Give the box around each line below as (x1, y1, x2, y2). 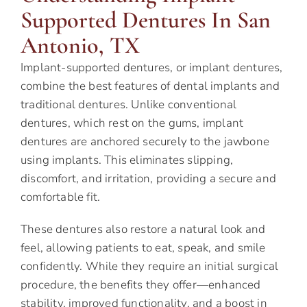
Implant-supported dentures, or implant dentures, (21, 60, 283, 76)
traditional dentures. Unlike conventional (21, 97, 237, 113)
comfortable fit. (21, 189, 101, 206)
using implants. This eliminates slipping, (21, 152, 234, 169)
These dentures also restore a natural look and (21, 221, 266, 238)
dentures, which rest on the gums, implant (21, 115, 244, 132)
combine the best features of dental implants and (21, 78, 280, 95)
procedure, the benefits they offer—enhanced (21, 277, 261, 293)
